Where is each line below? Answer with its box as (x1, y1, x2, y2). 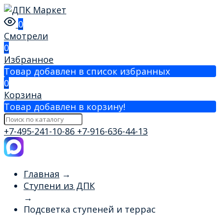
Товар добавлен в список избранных (4, 65, 170, 77)
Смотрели (4, 30, 48, 42)
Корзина (4, 89, 42, 101)
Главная (24, 168, 59, 180)
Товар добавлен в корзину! (4, 101, 125, 112)
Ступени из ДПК (24, 180, 95, 192)
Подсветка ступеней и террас (24, 203, 156, 215)
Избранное (4, 54, 54, 65)
